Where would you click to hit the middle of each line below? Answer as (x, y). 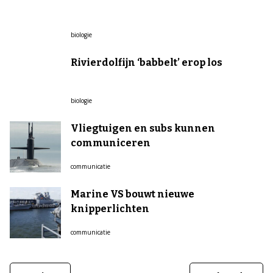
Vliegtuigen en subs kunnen (143, 128)
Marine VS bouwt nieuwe (133, 194)
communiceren (111, 143)
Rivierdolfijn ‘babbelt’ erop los (147, 62)
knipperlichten (110, 209)
